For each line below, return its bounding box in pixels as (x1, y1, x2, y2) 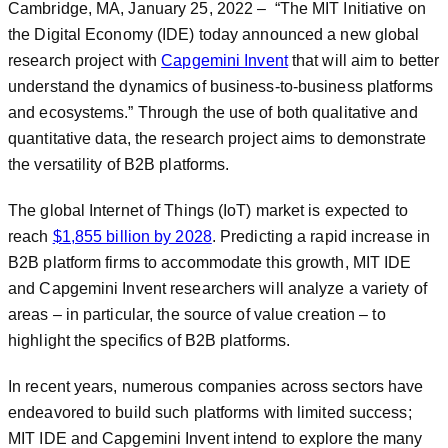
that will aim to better (287, 51, 440, 69)
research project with (8, 51, 162, 69)
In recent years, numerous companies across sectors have (8, 377, 424, 395)
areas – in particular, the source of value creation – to (8, 305, 386, 323)
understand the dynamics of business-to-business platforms (8, 77, 433, 95)
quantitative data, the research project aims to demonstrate (8, 129, 426, 147)
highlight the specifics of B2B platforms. (8, 331, 291, 349)
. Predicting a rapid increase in (211, 227, 431, 245)
